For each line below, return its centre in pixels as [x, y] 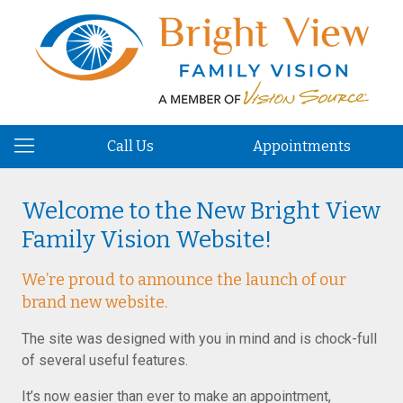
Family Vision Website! [147, 240]
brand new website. [94, 302]
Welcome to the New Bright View [201, 211]
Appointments [301, 146]
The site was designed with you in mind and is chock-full [199, 339]
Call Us [131, 146]
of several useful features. [105, 360]
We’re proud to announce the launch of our [184, 280]
